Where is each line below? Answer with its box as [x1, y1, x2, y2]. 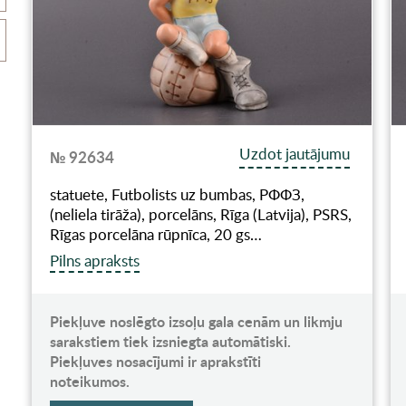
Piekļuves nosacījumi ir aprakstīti [49, 350, 261, 372]
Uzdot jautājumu [239, 142, 351, 164]
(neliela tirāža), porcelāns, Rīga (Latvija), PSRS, [49, 203, 352, 225]
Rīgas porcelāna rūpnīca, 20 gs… [49, 223, 262, 245]
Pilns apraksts [49, 249, 140, 271]
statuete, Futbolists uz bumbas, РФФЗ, [49, 183, 304, 205]
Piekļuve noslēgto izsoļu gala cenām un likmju [49, 310, 343, 332]
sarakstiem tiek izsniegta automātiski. [49, 330, 291, 352]
